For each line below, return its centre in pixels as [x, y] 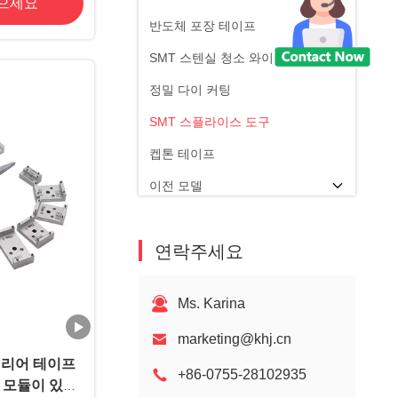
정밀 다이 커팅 [190, 90]
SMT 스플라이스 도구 [210, 122]
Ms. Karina [211, 303]
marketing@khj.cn [235, 339]
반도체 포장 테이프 [203, 26]
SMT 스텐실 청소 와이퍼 [218, 58]
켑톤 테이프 [182, 154]
